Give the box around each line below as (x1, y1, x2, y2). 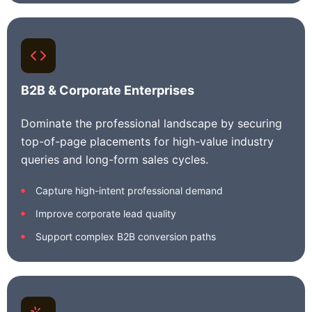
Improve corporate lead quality (36, 208, 176, 219)
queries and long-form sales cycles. (21, 153, 208, 166)
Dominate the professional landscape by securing (21, 116, 282, 130)
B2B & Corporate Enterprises (21, 83, 194, 97)
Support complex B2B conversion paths (36, 231, 216, 242)
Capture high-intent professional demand (36, 185, 223, 196)
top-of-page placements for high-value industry (21, 134, 274, 148)
